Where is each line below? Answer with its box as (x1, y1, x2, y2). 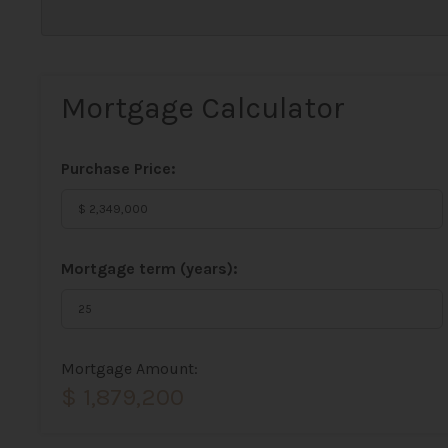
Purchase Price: (60, 159, 176, 178)
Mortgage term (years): (60, 259, 238, 278)
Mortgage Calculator (60, 90, 345, 126)
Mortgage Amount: (60, 359, 198, 378)
